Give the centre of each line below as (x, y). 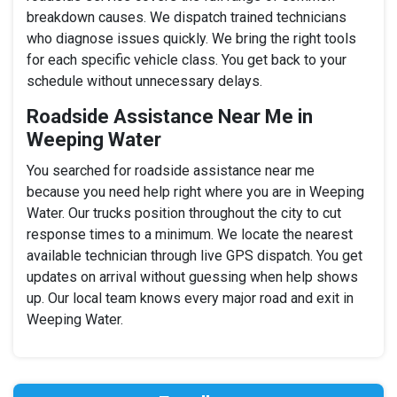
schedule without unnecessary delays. (144, 82)
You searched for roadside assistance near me (171, 171)
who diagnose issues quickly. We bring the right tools (191, 39)
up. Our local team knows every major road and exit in (190, 299)
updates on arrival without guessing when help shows (192, 277)
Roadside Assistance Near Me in (170, 117)
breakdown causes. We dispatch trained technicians (187, 18)
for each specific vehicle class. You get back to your (187, 60)
